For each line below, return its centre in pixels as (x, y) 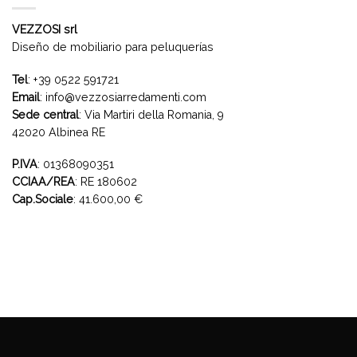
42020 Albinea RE (59, 132)
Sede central (45, 114)
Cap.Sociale (43, 200)
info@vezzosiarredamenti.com (126, 97)
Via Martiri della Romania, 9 (154, 114)
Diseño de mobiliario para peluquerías (113, 47)
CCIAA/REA (43, 182)
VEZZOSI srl (45, 30)
